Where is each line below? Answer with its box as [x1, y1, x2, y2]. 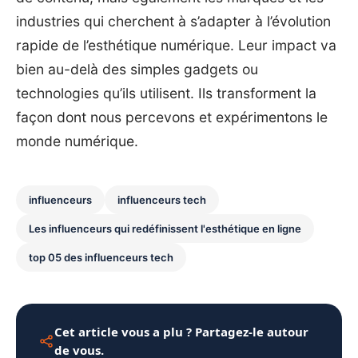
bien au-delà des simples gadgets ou [16, 61, 258, 78]
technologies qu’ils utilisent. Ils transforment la [16, 85, 316, 102]
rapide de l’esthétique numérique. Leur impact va [16, 37, 336, 54]
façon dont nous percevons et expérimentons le [16, 109, 328, 126]
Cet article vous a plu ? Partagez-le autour [54, 324, 308, 340]
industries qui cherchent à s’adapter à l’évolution [16, 13, 331, 30]
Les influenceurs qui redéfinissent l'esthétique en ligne [29, 222, 301, 236]
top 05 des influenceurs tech [29, 251, 173, 265]
